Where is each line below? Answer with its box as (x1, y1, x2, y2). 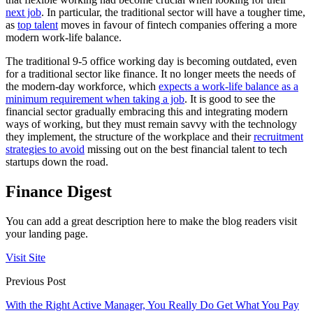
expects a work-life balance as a (159, 80, 298, 93)
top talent (17, 19, 58, 31)
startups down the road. (6, 156, 108, 168)
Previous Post (6, 275, 66, 287)
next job (6, 6, 41, 19)
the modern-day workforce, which (6, 80, 159, 93)
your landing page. (6, 227, 88, 240)
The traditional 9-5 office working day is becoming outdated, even (6, 55, 297, 68)
